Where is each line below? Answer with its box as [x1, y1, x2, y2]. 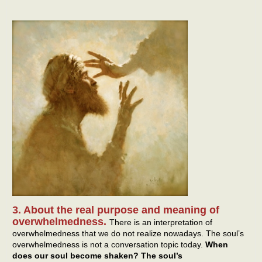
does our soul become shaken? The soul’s [12, 250, 182, 260]
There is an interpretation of [109, 217, 212, 227]
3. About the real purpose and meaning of [12, 204, 219, 216]
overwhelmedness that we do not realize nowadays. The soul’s [12, 228, 244, 238]
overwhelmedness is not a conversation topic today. [12, 239, 205, 249]
